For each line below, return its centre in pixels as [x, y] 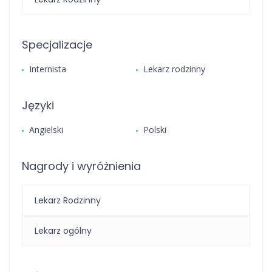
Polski [155, 130]
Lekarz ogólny [63, 231]
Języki [38, 106]
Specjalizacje [57, 45]
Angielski [46, 130]
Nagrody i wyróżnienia [81, 166]
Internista [48, 69]
